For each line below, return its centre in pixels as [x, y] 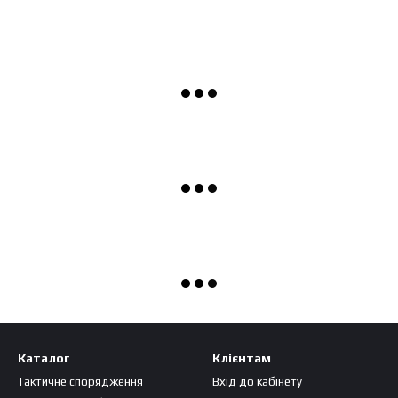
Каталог [44, 358]
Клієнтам [242, 358]
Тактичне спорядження [80, 382]
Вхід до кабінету [257, 382]
